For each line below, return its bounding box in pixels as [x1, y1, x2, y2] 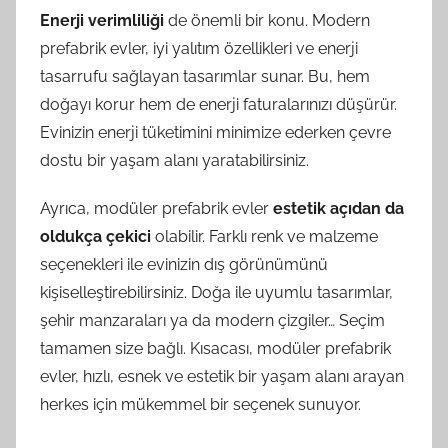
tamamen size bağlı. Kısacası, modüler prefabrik [40, 338, 391, 358]
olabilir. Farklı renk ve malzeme [151, 226, 378, 246]
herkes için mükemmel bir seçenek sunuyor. [40, 394, 361, 414]
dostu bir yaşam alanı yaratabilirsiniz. [40, 150, 309, 170]
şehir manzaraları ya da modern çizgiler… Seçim [40, 310, 385, 330]
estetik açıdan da [273, 198, 404, 218]
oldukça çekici [40, 226, 151, 246]
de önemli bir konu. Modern [164, 10, 370, 30]
